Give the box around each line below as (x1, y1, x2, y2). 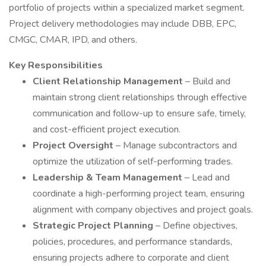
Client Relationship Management (33, 75, 185, 88)
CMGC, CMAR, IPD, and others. (9, 33, 137, 46)
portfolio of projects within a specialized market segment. (9, 1, 245, 14)
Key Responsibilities (9, 59, 103, 72)
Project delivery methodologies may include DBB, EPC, (9, 17, 236, 30)
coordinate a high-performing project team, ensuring (33, 187, 245, 200)
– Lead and (185, 171, 230, 184)
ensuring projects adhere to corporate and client (33, 251, 229, 264)
